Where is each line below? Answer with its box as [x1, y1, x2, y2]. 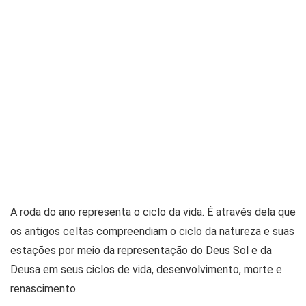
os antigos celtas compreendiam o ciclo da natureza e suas [10, 224, 294, 238]
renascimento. [10, 281, 78, 295]
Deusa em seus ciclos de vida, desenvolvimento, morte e [10, 262, 282, 276]
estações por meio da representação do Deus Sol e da [10, 243, 272, 257]
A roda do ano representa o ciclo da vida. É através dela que [10, 205, 296, 219]
